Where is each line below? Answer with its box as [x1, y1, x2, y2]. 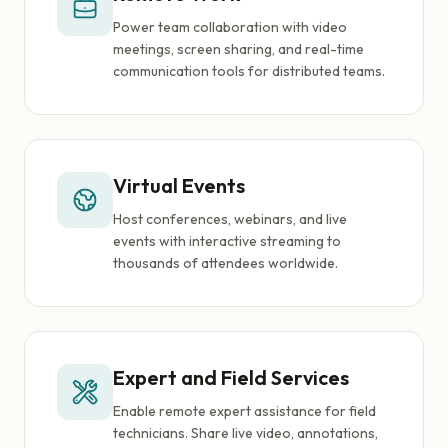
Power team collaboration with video [113, 18, 347, 36]
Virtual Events [113, 173, 245, 198]
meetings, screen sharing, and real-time [113, 40, 364, 58]
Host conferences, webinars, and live [113, 210, 347, 228]
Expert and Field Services [113, 365, 349, 390]
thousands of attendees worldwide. [113, 254, 338, 272]
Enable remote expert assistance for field [113, 402, 376, 420]
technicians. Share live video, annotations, [113, 424, 378, 442]
